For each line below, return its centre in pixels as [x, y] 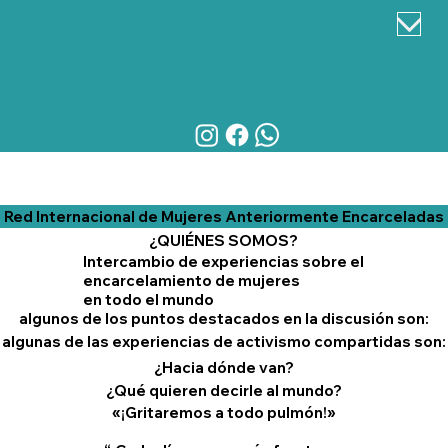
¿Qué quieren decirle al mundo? [223, 391]
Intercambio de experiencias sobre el [224, 261]
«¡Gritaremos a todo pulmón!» [223, 413]
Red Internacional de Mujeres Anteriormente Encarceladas [223, 217]
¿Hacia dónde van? [223, 367]
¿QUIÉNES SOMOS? [224, 240]
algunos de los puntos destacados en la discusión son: [223, 318]
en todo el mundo [149, 299]
